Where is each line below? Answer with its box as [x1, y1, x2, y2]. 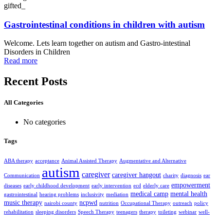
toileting [158, 209, 177, 215]
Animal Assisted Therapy [61, 158, 117, 163]
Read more [4, 56, 37, 65]
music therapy [4, 199, 42, 206]
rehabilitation [4, 209, 34, 215]
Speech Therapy [78, 209, 114, 215]
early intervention [91, 182, 131, 188]
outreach [173, 200, 192, 206]
